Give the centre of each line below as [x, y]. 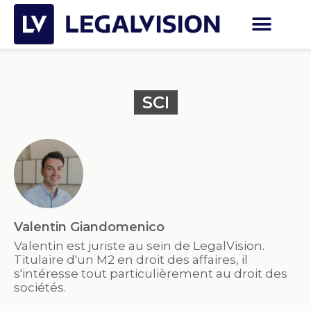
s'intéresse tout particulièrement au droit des [151, 274]
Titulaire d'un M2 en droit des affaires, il [131, 260]
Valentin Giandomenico [89, 227]
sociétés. [40, 287]
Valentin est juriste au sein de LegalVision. [139, 246]
